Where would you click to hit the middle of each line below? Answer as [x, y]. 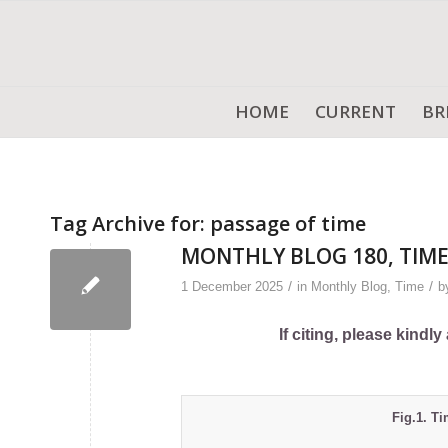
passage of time [288, 223]
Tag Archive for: [130, 223]
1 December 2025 [232, 286]
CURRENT [355, 111]
